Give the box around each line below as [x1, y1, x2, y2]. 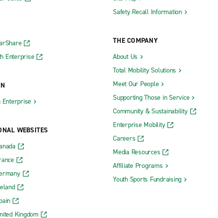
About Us [113, 52, 138, 62]
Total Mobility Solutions [113, 66, 176, 75]
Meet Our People [113, 79, 159, 89]
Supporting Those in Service [113, 93, 190, 103]
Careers [113, 134, 136, 144]
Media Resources [113, 147, 161, 157]
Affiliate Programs [113, 161, 163, 171]
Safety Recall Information [113, 7, 182, 17]
